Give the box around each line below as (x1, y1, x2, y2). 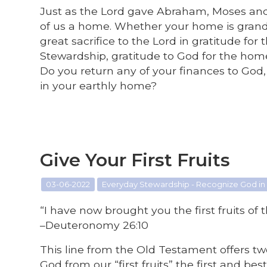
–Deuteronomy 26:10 (40, 218, 149, 231)
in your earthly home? (40, 79, 157, 92)
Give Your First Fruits (40, 148, 231, 171)
